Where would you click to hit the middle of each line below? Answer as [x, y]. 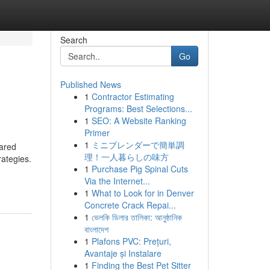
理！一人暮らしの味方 [126, 157]
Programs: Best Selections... [138, 108]
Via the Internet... [117, 181]
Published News [90, 84]
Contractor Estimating [133, 96]
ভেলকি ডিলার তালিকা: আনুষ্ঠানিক [137, 217]
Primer [97, 133]
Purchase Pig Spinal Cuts [140, 169]
